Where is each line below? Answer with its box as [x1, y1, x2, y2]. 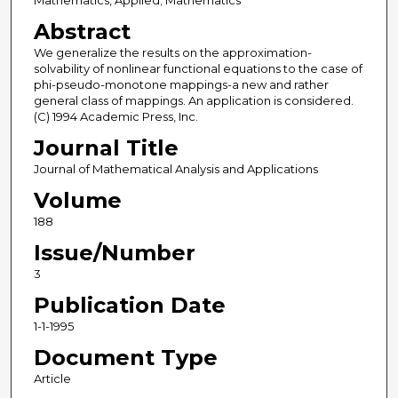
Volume [33, 187, 122, 214]
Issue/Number [33, 240, 195, 267]
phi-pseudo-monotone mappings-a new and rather [33, 77, 329, 92]
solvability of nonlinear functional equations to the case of [33, 61, 362, 76]
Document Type [33, 345, 218, 371]
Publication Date [33, 292, 226, 319]
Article [33, 371, 71, 386]
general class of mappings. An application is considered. [33, 93, 354, 108]
